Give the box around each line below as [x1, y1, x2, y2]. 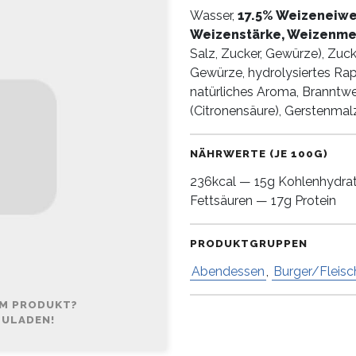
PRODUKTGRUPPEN [190, 237, 308, 250]
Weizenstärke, [190, 27, 287, 43]
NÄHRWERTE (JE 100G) [190, 147, 328, 161]
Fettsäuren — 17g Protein [190, 193, 336, 209]
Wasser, [190, 8, 238, 24]
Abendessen [192, 264, 265, 280]
